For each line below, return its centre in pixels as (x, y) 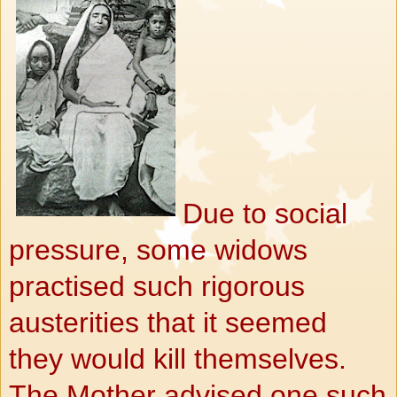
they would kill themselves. (178, 358)
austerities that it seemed (168, 322)
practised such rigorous (157, 286)
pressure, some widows (158, 249)
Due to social (265, 213)
